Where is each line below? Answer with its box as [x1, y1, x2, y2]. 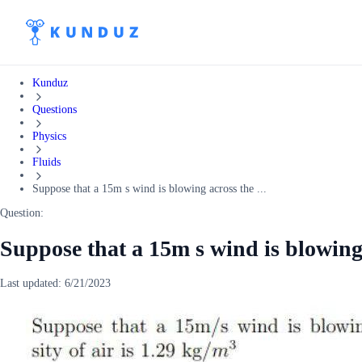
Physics [32, 129, 66, 142]
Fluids [32, 156, 61, 169]
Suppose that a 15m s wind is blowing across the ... [32, 183, 267, 196]
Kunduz [32, 77, 68, 89]
